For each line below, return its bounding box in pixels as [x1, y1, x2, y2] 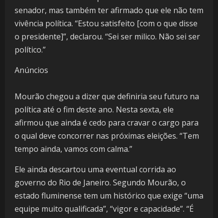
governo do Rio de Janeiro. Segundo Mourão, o [15, 177, 186, 188]
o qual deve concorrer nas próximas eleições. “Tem [15, 130, 199, 142]
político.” [15, 44, 48, 55]
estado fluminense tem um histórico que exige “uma [15, 190, 203, 201]
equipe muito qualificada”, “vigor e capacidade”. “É [15, 203, 194, 215]
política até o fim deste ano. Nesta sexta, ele [15, 104, 174, 115]
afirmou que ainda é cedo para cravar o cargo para [15, 117, 199, 128]
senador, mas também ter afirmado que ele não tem [15, 5, 203, 16]
